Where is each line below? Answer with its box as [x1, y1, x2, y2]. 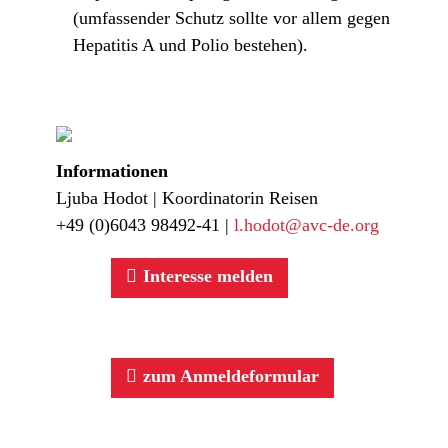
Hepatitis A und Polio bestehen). [73, 34, 308, 55]
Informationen [56, 161, 168, 182]
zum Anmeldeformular [137, 365, 319, 386]
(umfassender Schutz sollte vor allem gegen [73, 7, 390, 28]
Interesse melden [137, 265, 273, 286]
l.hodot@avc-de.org [234, 215, 379, 236]
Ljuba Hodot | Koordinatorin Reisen [56, 188, 318, 209]
